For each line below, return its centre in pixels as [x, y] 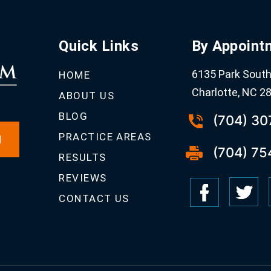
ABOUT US [87, 96]
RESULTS [83, 158]
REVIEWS [83, 178]
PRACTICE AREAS [105, 137]
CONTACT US [94, 199]
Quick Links [99, 46]
